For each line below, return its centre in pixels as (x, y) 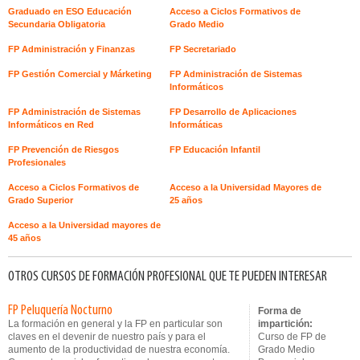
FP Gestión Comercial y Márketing (80, 74)
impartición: (285, 324)
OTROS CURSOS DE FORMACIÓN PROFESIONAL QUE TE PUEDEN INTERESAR (168, 277)
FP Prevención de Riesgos (63, 149)
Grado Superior (41, 200)
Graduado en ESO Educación (70, 11)
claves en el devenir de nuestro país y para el (107, 337)
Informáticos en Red (51, 125)
